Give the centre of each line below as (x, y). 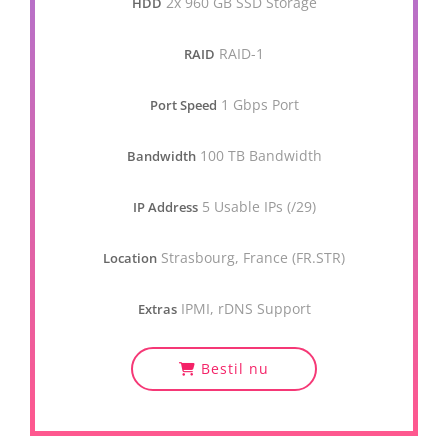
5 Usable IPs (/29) (258, 206)
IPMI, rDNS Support (245, 308)
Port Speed (183, 105)
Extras (157, 309)
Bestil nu (232, 368)
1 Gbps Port (259, 104)
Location (130, 258)
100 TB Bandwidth (260, 155)
